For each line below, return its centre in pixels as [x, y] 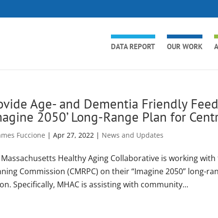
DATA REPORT [133, 46]
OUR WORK [184, 46]
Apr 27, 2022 [73, 135]
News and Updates [132, 135]
